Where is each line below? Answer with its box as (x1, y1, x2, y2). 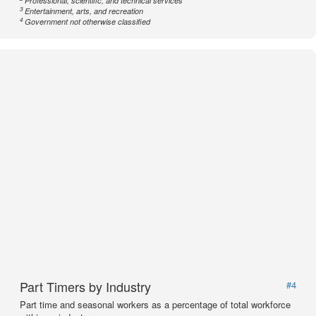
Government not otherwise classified (25, 16, 151, 27)
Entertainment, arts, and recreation (25, 6, 144, 16)
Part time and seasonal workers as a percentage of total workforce (20, 298, 291, 311)
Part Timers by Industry (20, 277, 151, 296)
